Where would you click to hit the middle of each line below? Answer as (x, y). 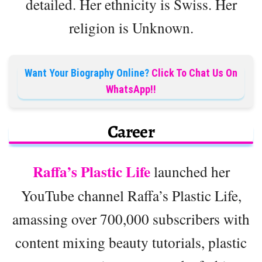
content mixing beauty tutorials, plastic (131, 242)
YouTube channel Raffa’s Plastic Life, (131, 195)
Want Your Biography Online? (87, 73)
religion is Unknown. (131, 27)
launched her (190, 171)
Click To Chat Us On (194, 73)
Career (131, 131)
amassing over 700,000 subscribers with (131, 218)
